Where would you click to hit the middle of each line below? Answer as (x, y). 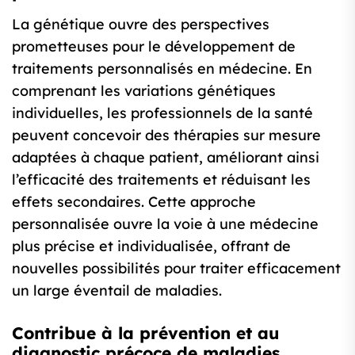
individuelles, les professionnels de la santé (162, 113)
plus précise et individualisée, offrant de (151, 246)
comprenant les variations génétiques (144, 91)
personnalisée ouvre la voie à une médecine (165, 224)
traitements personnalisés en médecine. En (162, 69)
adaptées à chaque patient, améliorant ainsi (166, 158)
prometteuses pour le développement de (154, 47)
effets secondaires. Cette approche (134, 202)
